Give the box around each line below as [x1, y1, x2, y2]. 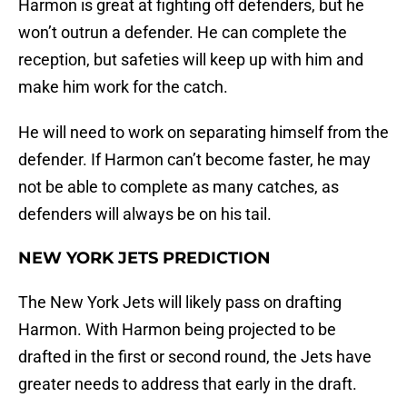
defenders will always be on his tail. [18, 204, 272, 224]
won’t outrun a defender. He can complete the [18, 23, 347, 43]
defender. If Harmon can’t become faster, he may [18, 150, 371, 170]
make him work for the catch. [18, 77, 228, 97]
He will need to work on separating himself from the [18, 123, 389, 143]
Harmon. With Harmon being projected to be [18, 320, 336, 340]
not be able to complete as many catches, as [18, 177, 339, 197]
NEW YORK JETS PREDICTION [18, 248, 271, 269]
